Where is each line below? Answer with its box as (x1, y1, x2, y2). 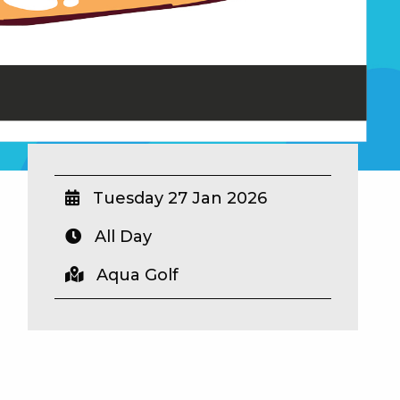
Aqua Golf (92, 264, 179, 285)
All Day (90, 226, 152, 246)
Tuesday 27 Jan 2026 (88, 187, 267, 208)
